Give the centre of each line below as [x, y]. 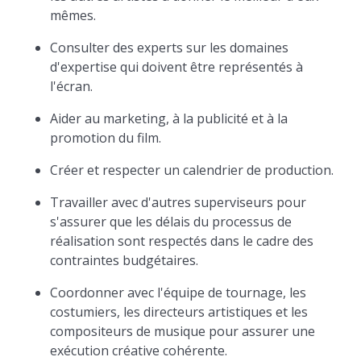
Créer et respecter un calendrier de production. [192, 170]
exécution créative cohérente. [139, 351]
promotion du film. [106, 138]
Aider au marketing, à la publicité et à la [169, 118]
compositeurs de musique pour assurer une [183, 331]
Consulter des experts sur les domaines [170, 48]
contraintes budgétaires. [124, 260]
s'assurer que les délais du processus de [171, 222]
